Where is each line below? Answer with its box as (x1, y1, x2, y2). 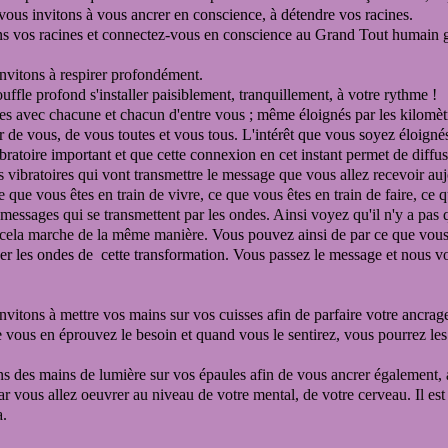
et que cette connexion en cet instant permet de (115, 146, 412, 163)
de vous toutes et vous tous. (65, 126, 238, 143)
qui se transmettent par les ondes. (63, 206, 273, 223)
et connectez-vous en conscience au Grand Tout (87, 26, 388, 43)
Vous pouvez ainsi (212, 226, 331, 243)
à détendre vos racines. (266, 6, 413, 23)
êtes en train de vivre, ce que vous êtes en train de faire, (70, 186, 417, 203)
